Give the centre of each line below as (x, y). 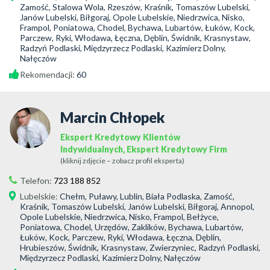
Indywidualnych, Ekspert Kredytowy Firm (144, 149)
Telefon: (37, 181)
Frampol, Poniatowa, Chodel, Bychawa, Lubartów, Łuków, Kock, (137, 27)
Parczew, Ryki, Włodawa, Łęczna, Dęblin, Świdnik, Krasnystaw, (135, 38)
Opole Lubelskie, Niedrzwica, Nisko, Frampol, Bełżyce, (119, 217)
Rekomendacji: (48, 74)
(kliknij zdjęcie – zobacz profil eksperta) (122, 161)
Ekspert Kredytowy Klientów (120, 137)
